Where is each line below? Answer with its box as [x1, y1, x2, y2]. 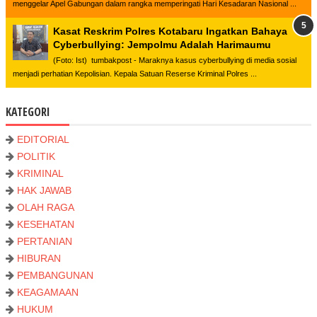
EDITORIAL [17, 133, 69, 145]
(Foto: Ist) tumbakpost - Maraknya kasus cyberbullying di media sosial [53, 55, 296, 64]
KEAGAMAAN [17, 286, 79, 298]
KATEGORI [6, 103, 50, 120]
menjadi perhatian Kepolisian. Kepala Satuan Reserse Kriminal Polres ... [13, 69, 257, 78]
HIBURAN [17, 252, 61, 264]
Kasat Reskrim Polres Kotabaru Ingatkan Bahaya [53, 25, 287, 37]
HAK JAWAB [17, 184, 71, 196]
